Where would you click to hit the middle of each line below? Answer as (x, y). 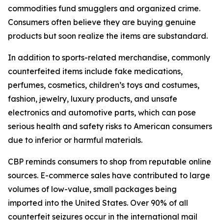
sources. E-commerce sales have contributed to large (109, 175)
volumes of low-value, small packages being (92, 189)
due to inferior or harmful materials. (75, 140)
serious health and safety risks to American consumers (110, 126)
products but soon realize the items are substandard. (108, 36)
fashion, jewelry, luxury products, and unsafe (93, 99)
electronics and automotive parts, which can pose (102, 112)
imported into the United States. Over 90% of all (98, 203)
